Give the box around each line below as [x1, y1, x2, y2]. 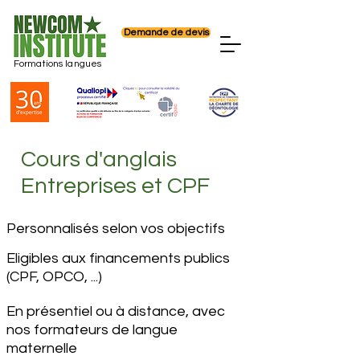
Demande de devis [123, 27, 209, 38]
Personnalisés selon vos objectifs [6, 221, 225, 236]
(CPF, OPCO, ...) [6, 269, 102, 284]
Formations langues [14, 59, 102, 69]
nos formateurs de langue [6, 322, 178, 337]
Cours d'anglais [21, 148, 177, 171]
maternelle [6, 341, 77, 356]
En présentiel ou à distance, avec [6, 304, 225, 319]
